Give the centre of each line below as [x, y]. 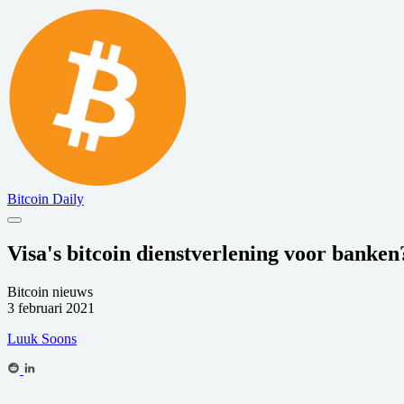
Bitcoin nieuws [50, 291]
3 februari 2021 [51, 308]
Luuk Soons [42, 338]
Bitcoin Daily [46, 199]
